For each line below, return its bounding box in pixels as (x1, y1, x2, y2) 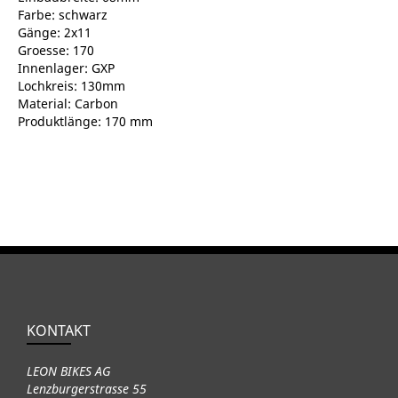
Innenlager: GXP (18, 59, 115, 76)
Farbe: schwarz (18, 5, 107, 23)
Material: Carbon (18, 94, 118, 112)
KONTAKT (27, 320, 91, 340)
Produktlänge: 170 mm (18, 112, 153, 130)
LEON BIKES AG (27, 362, 111, 379)
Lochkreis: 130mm (18, 76, 125, 94)
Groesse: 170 (18, 41, 94, 59)
